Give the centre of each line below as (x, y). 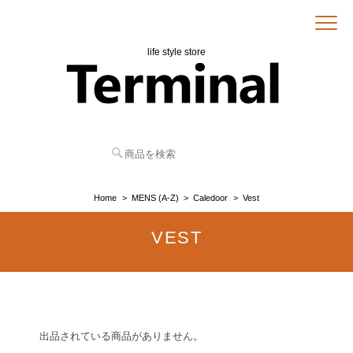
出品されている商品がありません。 (121, 336)
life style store (176, 52)
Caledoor (211, 198)
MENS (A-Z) (155, 198)
